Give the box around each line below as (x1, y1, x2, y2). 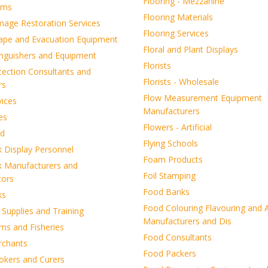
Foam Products (143, 154, 203, 165)
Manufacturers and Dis (143, 215, 232, 227)
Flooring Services (143, 28, 209, 39)
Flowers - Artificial (143, 121, 212, 133)
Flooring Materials (143, 11, 213, 23)
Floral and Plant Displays (143, 44, 238, 55)
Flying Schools (143, 138, 198, 149)
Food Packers (143, 248, 196, 259)
